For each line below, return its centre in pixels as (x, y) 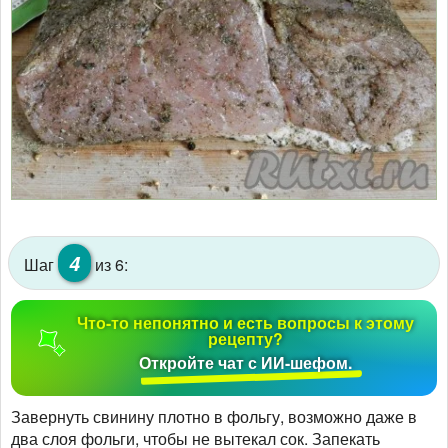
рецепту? (246, 338)
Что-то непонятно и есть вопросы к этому (246, 322)
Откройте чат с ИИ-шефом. (246, 362)
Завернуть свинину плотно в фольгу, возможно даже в (214, 416)
